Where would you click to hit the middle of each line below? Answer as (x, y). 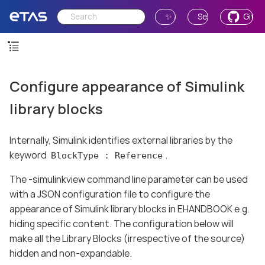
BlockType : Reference (106, 155)
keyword (29, 155)
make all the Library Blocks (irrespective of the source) (127, 238)
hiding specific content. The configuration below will (122, 223)
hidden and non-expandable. (71, 253)
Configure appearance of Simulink (127, 86)
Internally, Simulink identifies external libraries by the (121, 140)
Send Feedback (227, 16)
